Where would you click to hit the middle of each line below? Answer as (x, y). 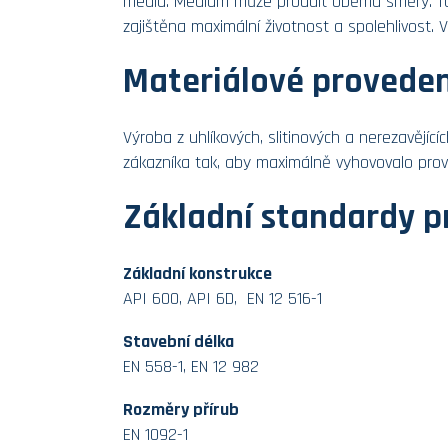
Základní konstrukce (197, 273)
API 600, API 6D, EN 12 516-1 (222, 298)
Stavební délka (178, 341)
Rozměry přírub (180, 409)
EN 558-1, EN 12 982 (190, 366)
